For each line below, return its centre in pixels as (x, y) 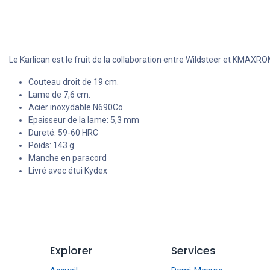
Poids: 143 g (52, 145)
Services (193, 251)
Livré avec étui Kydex (68, 171)
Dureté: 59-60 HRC (64, 133)
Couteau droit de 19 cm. (74, 82)
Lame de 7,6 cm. (60, 95)
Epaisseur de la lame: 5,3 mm (85, 120)
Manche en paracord (67, 158)
